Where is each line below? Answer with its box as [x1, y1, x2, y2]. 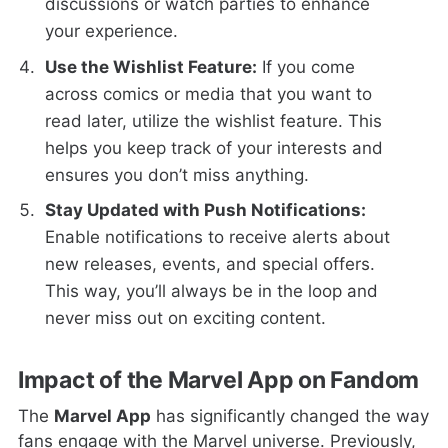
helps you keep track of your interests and [45, 137, 384, 158]
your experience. [45, 21, 179, 42]
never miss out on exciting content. [45, 308, 327, 329]
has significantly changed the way [150, 406, 429, 427]
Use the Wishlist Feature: [45, 56, 258, 77]
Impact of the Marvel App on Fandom [17, 365, 420, 394]
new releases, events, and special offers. [45, 254, 376, 275]
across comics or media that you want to [45, 83, 373, 104]
